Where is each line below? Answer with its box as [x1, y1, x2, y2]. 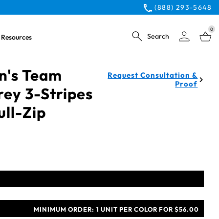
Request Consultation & [108, 70, 198, 80]
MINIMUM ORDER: [34, 205, 94, 213]
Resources [1, 33, 32, 42]
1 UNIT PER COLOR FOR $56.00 [96, 205, 199, 213]
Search [147, 31, 169, 41]
